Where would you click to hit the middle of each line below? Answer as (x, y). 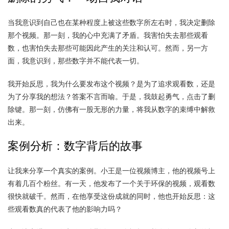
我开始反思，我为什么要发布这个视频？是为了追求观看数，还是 (111, 84)
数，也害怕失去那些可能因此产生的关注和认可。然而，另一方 (108, 48)
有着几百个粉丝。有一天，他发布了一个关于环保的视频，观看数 (111, 183)
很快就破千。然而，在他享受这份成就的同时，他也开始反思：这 (111, 196)
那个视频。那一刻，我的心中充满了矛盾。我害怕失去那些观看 (108, 35)
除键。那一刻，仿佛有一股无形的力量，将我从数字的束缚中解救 (111, 109)
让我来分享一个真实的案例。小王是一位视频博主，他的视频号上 (111, 170)
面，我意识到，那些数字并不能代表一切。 (76, 61)
